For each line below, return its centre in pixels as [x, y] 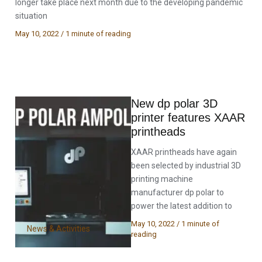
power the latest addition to [182, 206]
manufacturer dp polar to [177, 192]
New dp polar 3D [174, 103]
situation [32, 16]
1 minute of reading [99, 34]
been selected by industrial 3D [186, 165]
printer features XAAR [188, 117]
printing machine [162, 179]
